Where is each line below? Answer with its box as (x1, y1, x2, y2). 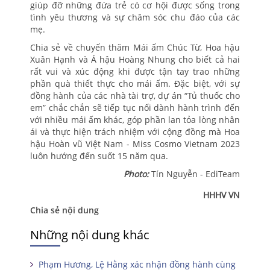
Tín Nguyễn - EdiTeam (151, 168, 240, 180)
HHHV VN (203, 189, 240, 201)
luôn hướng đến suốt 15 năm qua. (30, 150, 168, 162)
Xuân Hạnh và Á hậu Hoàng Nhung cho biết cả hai (30, 54, 240, 65)
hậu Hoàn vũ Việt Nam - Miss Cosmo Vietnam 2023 (30, 138, 240, 149)
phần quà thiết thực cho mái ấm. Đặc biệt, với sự (30, 78, 240, 89)
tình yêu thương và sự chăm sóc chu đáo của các (30, 11, 240, 23)
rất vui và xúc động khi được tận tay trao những (30, 66, 240, 77)
